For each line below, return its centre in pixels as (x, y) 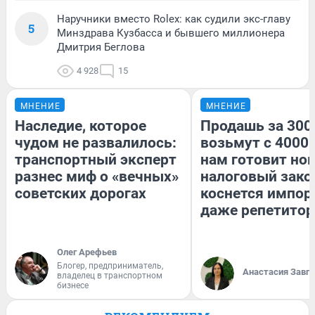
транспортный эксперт (96, 160)
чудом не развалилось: (96, 143)
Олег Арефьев (87, 252)
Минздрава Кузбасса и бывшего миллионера (171, 33)
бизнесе (73, 286)
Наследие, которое (81, 126)
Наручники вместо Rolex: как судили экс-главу (174, 19)
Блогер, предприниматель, (110, 266)
